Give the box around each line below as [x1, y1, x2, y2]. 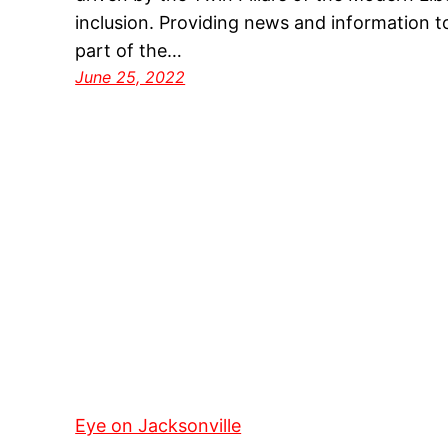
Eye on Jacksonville [75, 415, 242, 437]
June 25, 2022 [75, 67, 186, 88]
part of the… [75, 40, 183, 62]
